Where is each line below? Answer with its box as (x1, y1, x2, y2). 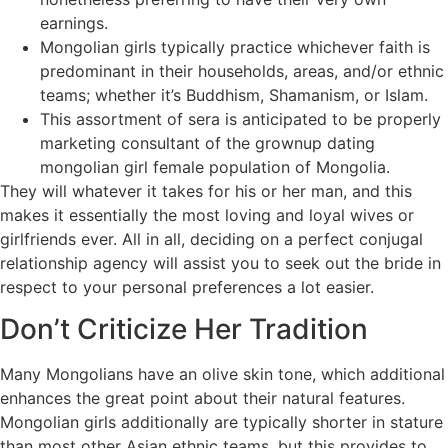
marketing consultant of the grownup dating (40, 132, 375, 153)
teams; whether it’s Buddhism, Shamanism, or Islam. (40, 84, 428, 105)
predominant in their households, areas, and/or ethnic (40, 60, 444, 81)
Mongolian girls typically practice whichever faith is (40, 36, 430, 57)
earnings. (40, 12, 108, 33)
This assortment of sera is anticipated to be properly (40, 108, 441, 129)
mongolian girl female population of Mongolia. (40, 156, 390, 177)
